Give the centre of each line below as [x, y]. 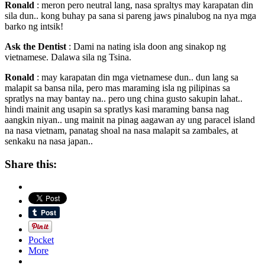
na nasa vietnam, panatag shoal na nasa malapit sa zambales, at [121, 130]
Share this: [31, 164]
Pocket [41, 240]
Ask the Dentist [35, 46]
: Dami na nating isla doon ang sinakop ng [146, 46]
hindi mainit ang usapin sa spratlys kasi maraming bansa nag [117, 109]
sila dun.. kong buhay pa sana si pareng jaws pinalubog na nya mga [130, 15]
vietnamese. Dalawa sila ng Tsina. [68, 57]
